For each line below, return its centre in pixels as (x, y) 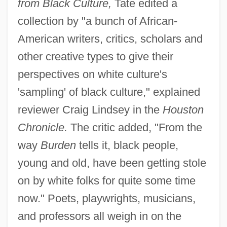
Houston (183, 110)
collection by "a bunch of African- (97, 21)
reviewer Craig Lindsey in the (90, 110)
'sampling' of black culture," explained (109, 92)
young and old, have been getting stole (112, 163)
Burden (58, 145)
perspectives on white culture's (92, 74)
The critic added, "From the (135, 128)
